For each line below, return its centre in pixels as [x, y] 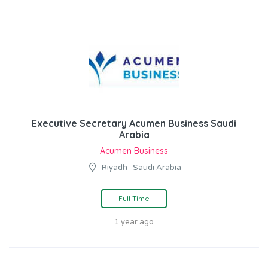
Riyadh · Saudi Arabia [141, 168]
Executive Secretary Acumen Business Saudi [134, 124]
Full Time [134, 199]
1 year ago [134, 222]
